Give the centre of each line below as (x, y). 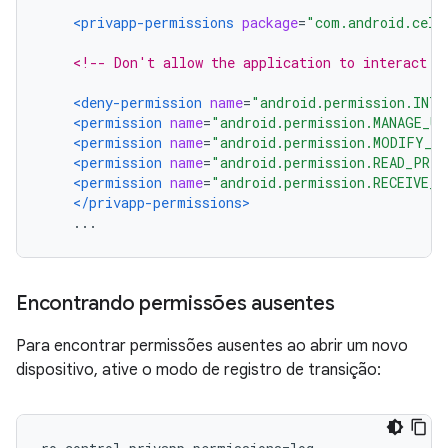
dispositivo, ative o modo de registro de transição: (198, 370)
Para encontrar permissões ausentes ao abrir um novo (212, 346)
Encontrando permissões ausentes (175, 303)
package (270, 22)
